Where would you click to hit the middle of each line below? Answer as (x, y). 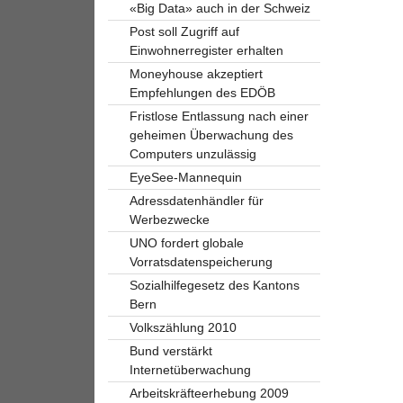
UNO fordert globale (186, 242)
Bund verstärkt (170, 350)
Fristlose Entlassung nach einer (219, 116)
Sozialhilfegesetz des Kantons (214, 285)
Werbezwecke (169, 219)
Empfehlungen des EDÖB (202, 92)
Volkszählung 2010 (183, 327)
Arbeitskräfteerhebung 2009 (209, 393)
